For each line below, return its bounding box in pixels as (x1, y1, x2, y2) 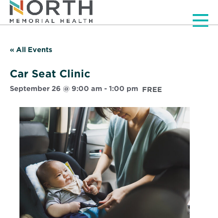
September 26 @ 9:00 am (10, 84, 102, 92)
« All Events (10, 45, 52, 54)
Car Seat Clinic (10, 67, 91, 80)
